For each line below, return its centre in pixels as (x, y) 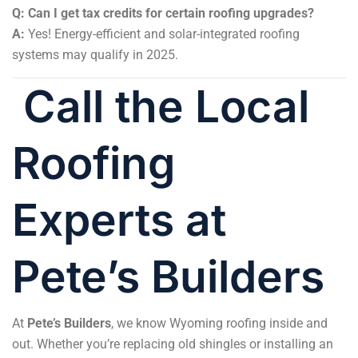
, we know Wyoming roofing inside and (219, 323)
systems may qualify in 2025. (95, 54)
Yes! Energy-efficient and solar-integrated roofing (162, 34)
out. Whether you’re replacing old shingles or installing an (173, 344)
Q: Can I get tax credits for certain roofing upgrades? (163, 13)
